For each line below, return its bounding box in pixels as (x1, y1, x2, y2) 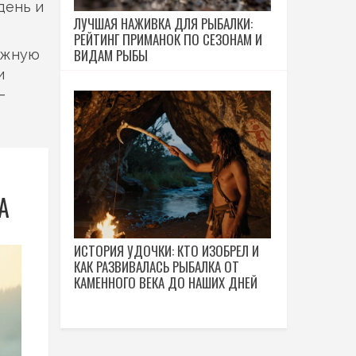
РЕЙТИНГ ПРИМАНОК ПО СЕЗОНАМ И (74, 29, 262, 49)
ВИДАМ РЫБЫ (74, 45, 148, 65)
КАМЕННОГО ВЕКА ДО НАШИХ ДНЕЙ (74, 273, 257, 292)
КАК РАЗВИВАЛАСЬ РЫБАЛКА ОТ (74, 257, 239, 277)
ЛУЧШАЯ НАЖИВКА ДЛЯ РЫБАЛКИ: (74, 14, 253, 33)
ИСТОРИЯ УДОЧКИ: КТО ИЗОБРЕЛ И (74, 241, 259, 261)
